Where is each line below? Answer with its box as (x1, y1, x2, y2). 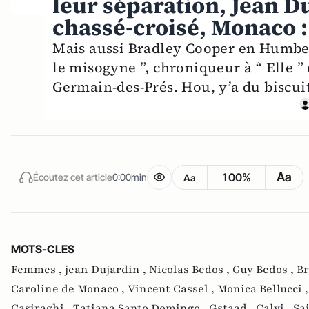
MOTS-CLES (11, 242, 74, 257)
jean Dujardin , (65, 262, 149, 278)
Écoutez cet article (33, 170, 112, 183)
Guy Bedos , (232, 262, 297, 278)
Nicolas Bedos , (149, 262, 232, 278)
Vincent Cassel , (128, 281, 217, 297)
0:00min (112, 170, 147, 183)
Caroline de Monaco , (11, 281, 128, 297)
